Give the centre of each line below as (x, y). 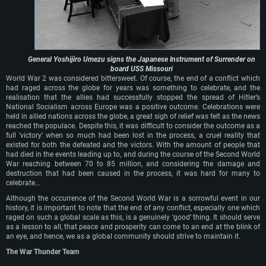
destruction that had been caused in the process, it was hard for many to (133, 173)
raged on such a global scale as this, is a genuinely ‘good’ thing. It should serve (133, 217)
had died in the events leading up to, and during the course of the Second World (133, 154)
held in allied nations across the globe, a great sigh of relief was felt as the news (133, 116)
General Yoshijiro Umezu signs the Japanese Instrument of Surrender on (141, 59)
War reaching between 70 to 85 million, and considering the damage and (133, 164)
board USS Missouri (141, 69)
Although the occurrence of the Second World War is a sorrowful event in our (133, 198)
